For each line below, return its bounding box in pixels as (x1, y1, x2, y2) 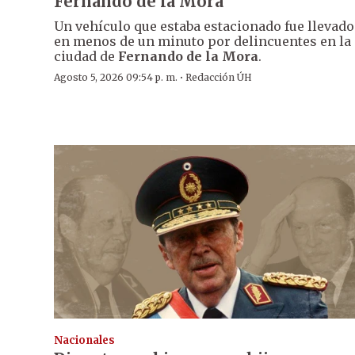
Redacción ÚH (185, 71, 252, 84)
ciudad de (54, 48, 118, 65)
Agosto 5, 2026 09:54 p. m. (54, 71, 177, 84)
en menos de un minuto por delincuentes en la (54, 33, 351, 50)
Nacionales (54, 333, 115, 347)
